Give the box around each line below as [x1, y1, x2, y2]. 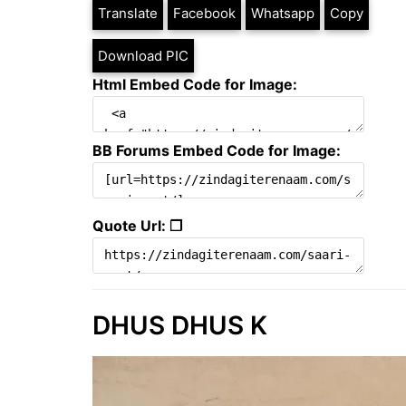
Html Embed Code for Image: [92, 74, 297, 93]
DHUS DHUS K [92, 309, 267, 341]
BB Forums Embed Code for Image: [92, 140, 341, 159]
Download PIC [98, 46, 188, 64]
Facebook [173, 4, 236, 22]
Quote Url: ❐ [92, 216, 182, 235]
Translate [98, 4, 158, 22]
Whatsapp [251, 4, 314, 22]
